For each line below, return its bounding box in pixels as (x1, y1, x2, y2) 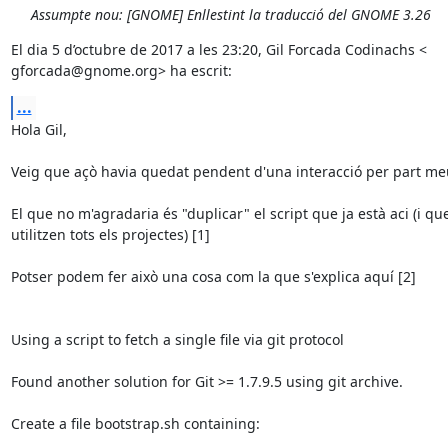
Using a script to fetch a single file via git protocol (10, 330, 344, 349)
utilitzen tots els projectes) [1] (10, 225, 210, 244)
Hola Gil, (10, 120, 67, 139)
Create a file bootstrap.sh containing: (10, 414, 260, 433)
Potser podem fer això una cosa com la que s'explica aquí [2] (10, 267, 416, 286)
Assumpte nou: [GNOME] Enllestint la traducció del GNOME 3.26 (30, 5, 431, 24)
